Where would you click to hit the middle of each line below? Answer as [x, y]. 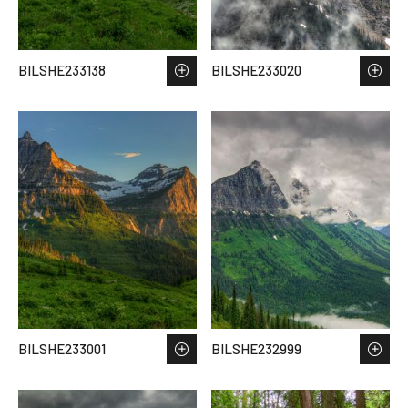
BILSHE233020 [256, 71]
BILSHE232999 [256, 349]
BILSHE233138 [62, 71]
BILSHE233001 [62, 349]
